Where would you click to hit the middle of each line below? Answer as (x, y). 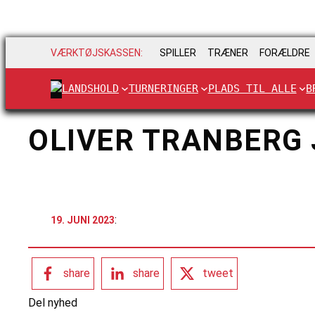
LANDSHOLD (90, 88)
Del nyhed (53, 303)
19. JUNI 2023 (83, 220)
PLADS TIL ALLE (252, 88)
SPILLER (178, 53)
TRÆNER (228, 53)
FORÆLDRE (285, 53)
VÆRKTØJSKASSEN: (97, 53)
